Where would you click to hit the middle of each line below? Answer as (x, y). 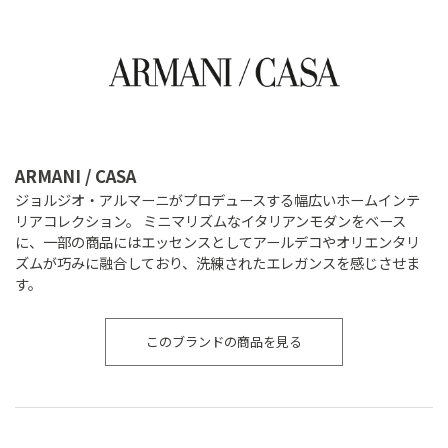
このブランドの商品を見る (223, 342)
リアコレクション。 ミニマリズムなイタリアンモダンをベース (210, 220)
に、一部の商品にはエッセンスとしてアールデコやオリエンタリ (217, 241)
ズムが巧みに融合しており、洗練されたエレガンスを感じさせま (217, 262)
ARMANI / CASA (75, 175)
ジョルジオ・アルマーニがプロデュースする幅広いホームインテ (217, 199)
